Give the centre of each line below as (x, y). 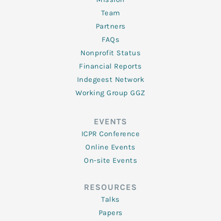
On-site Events (110, 160)
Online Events (110, 147)
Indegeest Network (110, 79)
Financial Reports (110, 66)
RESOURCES (110, 187)
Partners (110, 26)
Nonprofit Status (110, 53)
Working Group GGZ (110, 93)
